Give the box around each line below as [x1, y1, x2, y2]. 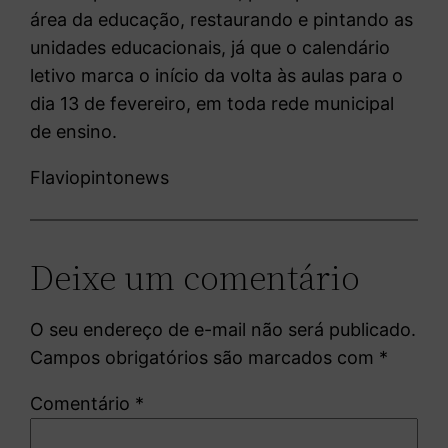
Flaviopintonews [30, 166, 170, 188]
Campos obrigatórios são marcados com [30, 346, 380, 368]
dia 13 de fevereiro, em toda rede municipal [30, 92, 395, 114]
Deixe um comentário [30, 252, 361, 302]
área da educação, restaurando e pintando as [30, 8, 414, 30]
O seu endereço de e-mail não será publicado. [30, 318, 417, 340]
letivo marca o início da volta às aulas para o [30, 64, 404, 86]
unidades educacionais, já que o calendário [30, 36, 391, 58]
